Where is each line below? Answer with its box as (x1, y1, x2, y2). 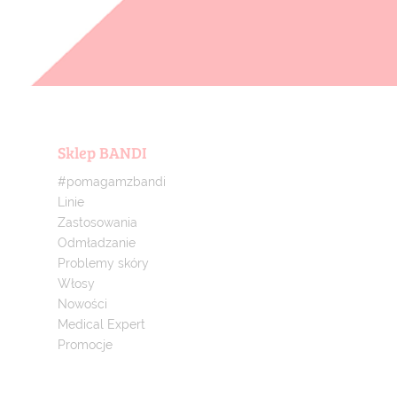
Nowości (57, 297, 107, 312)
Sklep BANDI (57, 142, 147, 164)
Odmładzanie (57, 236, 136, 251)
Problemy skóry (57, 256, 149, 271)
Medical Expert (57, 317, 145, 332)
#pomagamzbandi (57, 175, 166, 190)
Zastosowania (57, 215, 137, 230)
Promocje (57, 338, 113, 353)
